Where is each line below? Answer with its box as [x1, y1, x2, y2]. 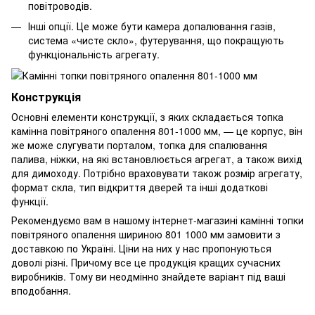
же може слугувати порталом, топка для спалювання [11, 138, 267, 153]
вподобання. [11, 283, 71, 298]
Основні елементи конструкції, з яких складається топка [11, 110, 283, 124]
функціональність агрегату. [28, 46, 160, 61]
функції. [11, 194, 49, 209]
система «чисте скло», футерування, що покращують [28, 32, 284, 47]
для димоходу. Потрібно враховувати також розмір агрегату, [11, 166, 302, 181]
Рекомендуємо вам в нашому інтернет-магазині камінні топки [11, 213, 304, 228]
